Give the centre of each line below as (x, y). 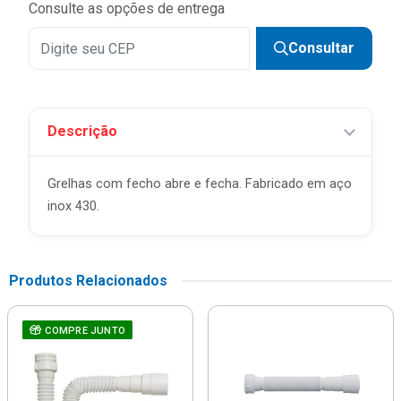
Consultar (321, 48)
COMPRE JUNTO (84, 331)
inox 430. (73, 206)
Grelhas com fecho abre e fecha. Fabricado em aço (200, 184)
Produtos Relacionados (88, 281)
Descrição (82, 131)
